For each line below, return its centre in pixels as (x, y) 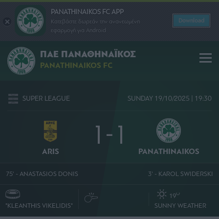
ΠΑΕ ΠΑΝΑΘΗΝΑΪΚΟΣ (88, 55)
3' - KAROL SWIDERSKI (181, 174)
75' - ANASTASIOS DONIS (42, 174)
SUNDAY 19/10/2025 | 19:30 (170, 99)
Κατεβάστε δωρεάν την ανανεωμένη (95, 21)
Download (191, 21)
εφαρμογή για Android (78, 30)
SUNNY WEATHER (180, 206)
